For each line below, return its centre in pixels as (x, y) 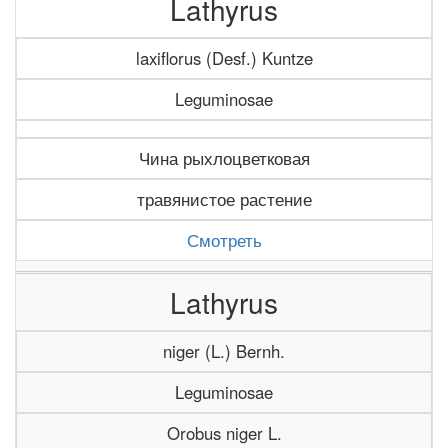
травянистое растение (224, 199)
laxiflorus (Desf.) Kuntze (224, 58)
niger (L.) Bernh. (224, 351)
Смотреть (224, 240)
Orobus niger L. (224, 433)
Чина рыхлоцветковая (224, 158)
